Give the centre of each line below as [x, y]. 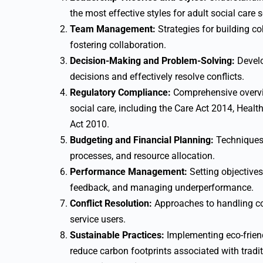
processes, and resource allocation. [142, 156]
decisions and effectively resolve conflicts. [157, 77]
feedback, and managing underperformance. [162, 188]
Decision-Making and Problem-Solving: [152, 61]
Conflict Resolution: [111, 203]
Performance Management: [129, 172]
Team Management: [113, 29]
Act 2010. [90, 124]
